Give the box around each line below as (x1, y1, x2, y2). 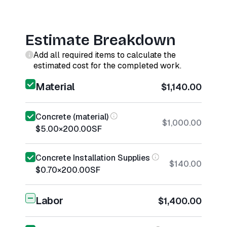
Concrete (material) (35, 111, 108, 122)
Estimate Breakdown (25, 31, 176, 49)
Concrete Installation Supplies (35, 153, 150, 163)
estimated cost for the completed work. (33, 60, 181, 71)
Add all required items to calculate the (33, 50, 176, 60)
